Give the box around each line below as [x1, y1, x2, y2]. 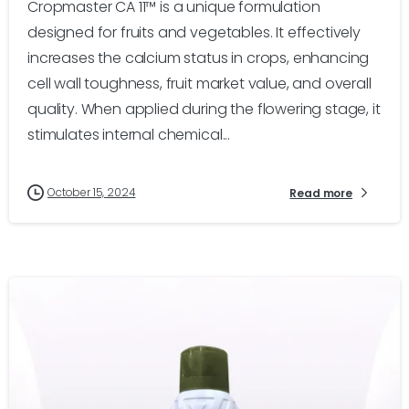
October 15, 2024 [47, 184, 136, 201]
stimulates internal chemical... [27, 124, 231, 146]
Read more [289, 184, 352, 201]
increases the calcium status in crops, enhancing [27, 47, 370, 69]
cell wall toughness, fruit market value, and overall [27, 73, 372, 95]
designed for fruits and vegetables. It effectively [27, 22, 361, 44]
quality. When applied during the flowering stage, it [27, 99, 381, 121]
